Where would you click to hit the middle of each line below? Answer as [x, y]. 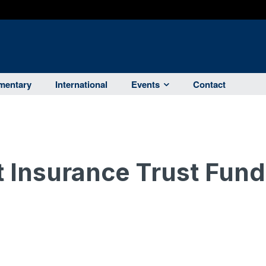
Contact [209, 85]
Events [145, 85]
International [81, 85]
